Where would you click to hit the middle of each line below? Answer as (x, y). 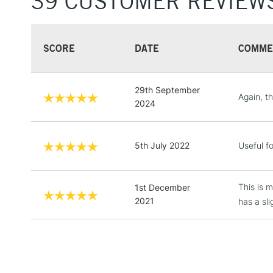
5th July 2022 (162, 145)
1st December (162, 187)
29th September (167, 90)
